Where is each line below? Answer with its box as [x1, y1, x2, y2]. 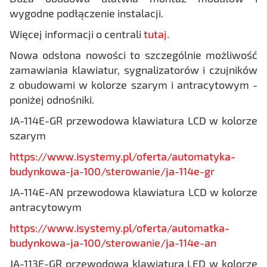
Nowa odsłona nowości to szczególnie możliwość [10, 48, 257, 61]
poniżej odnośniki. [10, 92, 94, 106]
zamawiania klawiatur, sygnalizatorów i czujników [10, 63, 257, 76]
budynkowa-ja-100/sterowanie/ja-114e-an [10, 235, 216, 249]
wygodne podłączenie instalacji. [10, 6, 163, 20]
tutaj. [144, 27, 169, 41]
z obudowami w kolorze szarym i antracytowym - [10, 77, 257, 91]
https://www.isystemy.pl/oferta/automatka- [10, 221, 229, 234]
